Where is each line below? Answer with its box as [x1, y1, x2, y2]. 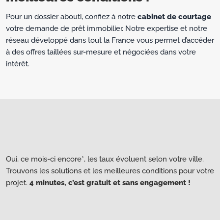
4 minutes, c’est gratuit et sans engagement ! [29, 178, 191, 188]
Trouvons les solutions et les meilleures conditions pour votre [6, 166, 214, 176]
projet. [6, 178, 29, 188]
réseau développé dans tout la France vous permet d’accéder [6, 36, 214, 45]
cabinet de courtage [137, 12, 211, 22]
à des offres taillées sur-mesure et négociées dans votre [6, 48, 196, 57]
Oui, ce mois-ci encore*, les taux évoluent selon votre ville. [6, 155, 204, 164]
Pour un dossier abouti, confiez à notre [6, 12, 137, 22]
